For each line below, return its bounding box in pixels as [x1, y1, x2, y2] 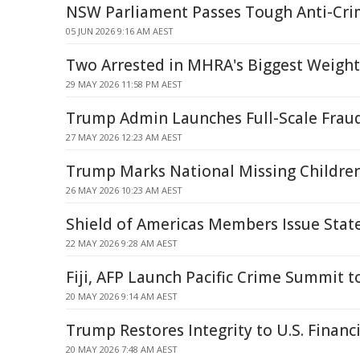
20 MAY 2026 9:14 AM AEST [66, 290, 178, 302]
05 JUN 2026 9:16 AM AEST [66, 25, 174, 37]
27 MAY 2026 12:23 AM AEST [66, 131, 182, 143]
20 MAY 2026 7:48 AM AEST [66, 343, 178, 355]
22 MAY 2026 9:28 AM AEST [66, 237, 178, 249]
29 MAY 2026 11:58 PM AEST [66, 78, 182, 90]
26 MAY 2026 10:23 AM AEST [66, 184, 182, 196]
